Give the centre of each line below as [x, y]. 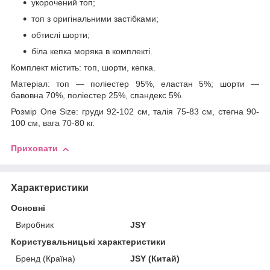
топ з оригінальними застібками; [95, 19]
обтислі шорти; [61, 35]
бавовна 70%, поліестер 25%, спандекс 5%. [97, 96]
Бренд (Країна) [46, 259]
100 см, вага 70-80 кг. [53, 123]
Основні [28, 208]
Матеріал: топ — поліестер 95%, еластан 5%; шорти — [135, 84]
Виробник [35, 225]
